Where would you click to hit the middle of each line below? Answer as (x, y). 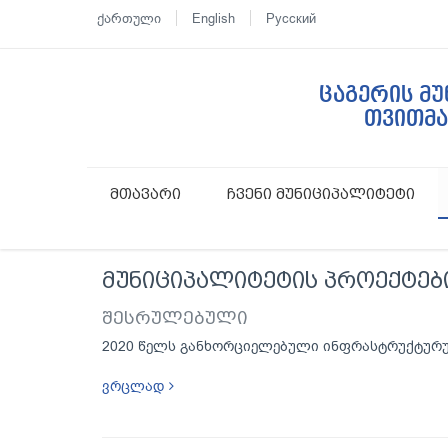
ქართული (129, 18)
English (213, 18)
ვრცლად (135, 386)
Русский (291, 18)
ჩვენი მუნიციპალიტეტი (321, 194)
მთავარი (145, 194)
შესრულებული (175, 317)
